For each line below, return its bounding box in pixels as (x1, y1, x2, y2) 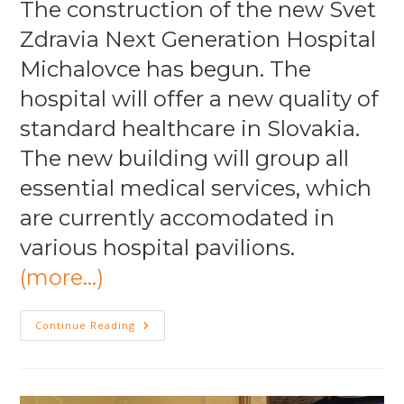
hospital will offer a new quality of (20, 86, 380, 113)
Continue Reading (35, 318, 136, 333)
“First (134, 342, 170, 360)
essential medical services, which (20, 175, 372, 202)
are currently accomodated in (20, 205, 335, 232)
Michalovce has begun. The (20, 56, 312, 83)
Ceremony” (134, 367, 208, 385)
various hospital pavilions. (20, 234, 296, 262)
